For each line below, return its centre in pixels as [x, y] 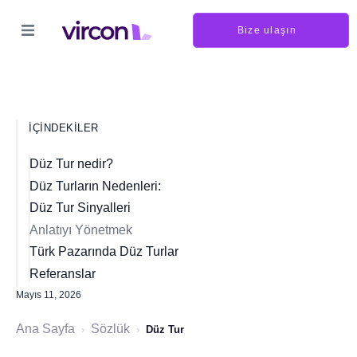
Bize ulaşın [267, 31]
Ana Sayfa [45, 329]
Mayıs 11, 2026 [49, 295]
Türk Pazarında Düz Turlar [104, 251]
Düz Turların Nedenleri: [95, 186]
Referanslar [63, 273]
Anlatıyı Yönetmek [81, 229]
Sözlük [110, 329]
